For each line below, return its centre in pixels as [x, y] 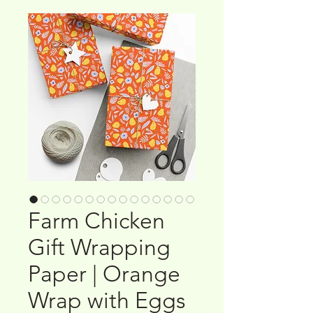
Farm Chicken [96, 220]
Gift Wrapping [99, 247]
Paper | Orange [104, 274]
